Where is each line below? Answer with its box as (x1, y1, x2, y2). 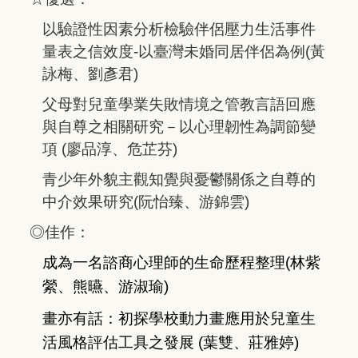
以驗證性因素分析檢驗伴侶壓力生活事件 (42, 21, 316, 38)
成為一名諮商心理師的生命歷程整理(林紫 (42, 254, 320, 272)
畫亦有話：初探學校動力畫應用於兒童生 (42, 310, 316, 328)
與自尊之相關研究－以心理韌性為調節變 (42, 118, 316, 136)
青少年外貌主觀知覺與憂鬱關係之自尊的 (42, 171, 316, 189)
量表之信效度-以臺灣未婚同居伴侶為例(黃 (42, 43, 325, 61)
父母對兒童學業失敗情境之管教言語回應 (42, 96, 316, 113)
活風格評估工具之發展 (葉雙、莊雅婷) (42, 334, 299, 352)
